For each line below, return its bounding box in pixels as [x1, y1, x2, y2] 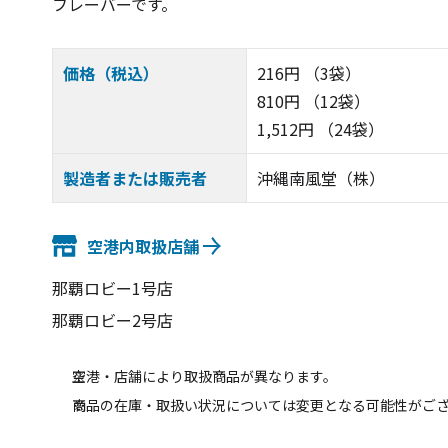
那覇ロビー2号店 [52, 308, 173, 333]
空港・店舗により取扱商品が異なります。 [71, 366, 337, 387]
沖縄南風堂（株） [256, 166, 385, 191]
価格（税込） [63, 61, 159, 86]
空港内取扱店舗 [87, 233, 199, 258]
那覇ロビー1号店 [52, 276, 173, 301]
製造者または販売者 [63, 166, 207, 191]
